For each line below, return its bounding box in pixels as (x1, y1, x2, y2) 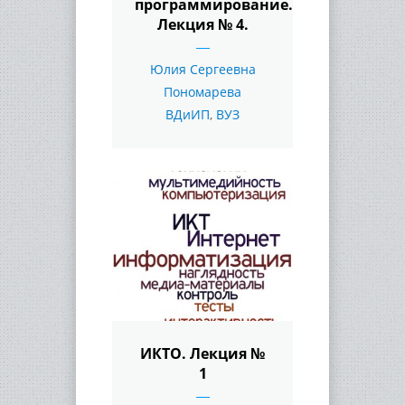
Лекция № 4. (156, 14, 249, 34)
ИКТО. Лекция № (140, 343, 265, 363)
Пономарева (164, 82, 241, 100)
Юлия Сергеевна (149, 60, 256, 78)
